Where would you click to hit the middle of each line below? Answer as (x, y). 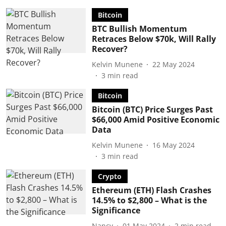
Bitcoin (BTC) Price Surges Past (152, 109)
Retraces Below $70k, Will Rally (154, 39)
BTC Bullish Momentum (139, 29)
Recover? (109, 49)
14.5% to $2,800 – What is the (149, 200)
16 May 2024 (173, 145)
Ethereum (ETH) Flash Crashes (151, 190)
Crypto (109, 176)
